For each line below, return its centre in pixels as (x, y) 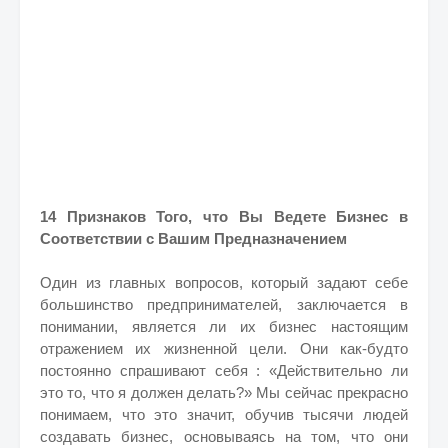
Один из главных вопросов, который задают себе (224, 282)
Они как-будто (354, 348)
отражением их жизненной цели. (170, 348)
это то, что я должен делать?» (148, 392)
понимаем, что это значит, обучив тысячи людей (224, 414)
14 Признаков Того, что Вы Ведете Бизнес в (224, 216)
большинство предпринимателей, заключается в (224, 304)
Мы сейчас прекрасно (332, 392)
